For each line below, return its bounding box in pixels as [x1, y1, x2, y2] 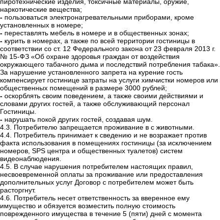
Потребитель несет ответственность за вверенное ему [14, 194, 190, 202]
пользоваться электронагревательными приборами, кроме [4, 13, 194, 22]
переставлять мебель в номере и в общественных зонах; [4, 29, 189, 37]
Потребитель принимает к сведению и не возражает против [14, 131, 207, 139]
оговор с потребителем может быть [79, 178, 193, 187]
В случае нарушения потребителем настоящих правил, [14, 163, 193, 171]
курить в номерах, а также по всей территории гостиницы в [4, 37, 195, 45]
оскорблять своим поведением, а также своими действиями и [4, 92, 203, 100]
